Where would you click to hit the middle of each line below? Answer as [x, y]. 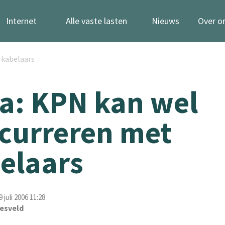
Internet [21, 21]
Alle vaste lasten [96, 21]
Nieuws [165, 21]
